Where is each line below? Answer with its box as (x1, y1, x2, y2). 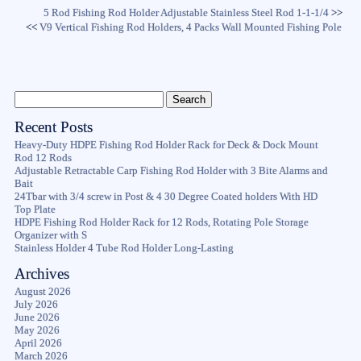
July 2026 (14, 298, 58, 310)
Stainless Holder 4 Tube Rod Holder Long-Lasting (14, 242, 234, 254)
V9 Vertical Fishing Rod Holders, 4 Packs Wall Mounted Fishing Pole (39, 21, 342, 33)
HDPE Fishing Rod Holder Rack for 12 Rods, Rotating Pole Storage (14, 216, 309, 228)
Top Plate (14, 203, 56, 215)
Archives (14, 264, 69, 282)
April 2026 (14, 337, 62, 349)
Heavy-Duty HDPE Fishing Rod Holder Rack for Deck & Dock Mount (14, 139, 318, 151)
